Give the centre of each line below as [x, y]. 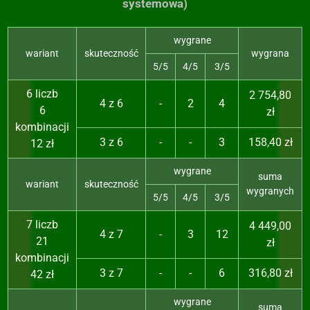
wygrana [270, 54]
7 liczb [42, 225]
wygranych [270, 191]
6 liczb [42, 94]
